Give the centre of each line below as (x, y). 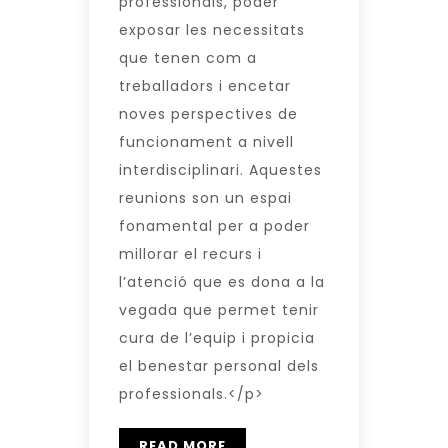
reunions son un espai (205, 197)
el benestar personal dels (219, 365)
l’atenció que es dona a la (222, 281)
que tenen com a (188, 57)
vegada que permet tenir (219, 309)
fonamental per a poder (214, 225)
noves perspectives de (208, 113)
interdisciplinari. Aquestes (220, 169)
